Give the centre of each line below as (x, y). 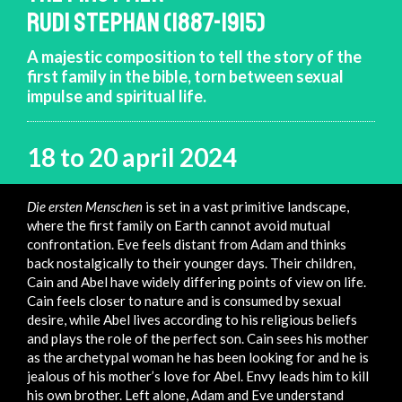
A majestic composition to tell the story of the (194, 57)
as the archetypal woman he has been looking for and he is (198, 357)
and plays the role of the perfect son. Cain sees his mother (198, 338)
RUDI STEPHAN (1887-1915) (146, 22)
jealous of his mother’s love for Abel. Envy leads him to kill (198, 376)
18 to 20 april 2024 (132, 157)
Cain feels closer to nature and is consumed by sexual (184, 300)
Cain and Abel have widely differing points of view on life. (197, 281)
